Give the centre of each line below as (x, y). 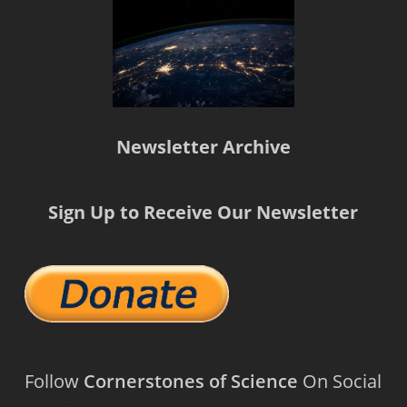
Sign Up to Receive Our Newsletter (203, 213)
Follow (54, 382)
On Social (339, 382)
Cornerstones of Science (190, 382)
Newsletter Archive (203, 147)
